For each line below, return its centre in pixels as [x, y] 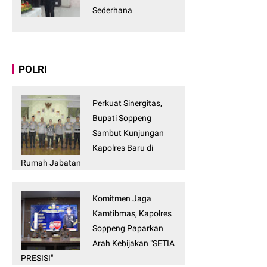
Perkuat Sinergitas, [127, 103]
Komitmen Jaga [122, 199]
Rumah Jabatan [51, 163]
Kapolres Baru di [123, 148]
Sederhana [112, 10]
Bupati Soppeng [122, 118]
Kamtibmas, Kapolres [132, 214]
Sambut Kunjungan [128, 133]
